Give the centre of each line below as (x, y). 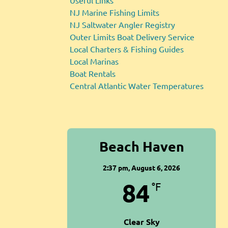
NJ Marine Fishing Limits (114, 12)
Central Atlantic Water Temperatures (136, 86)
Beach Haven (141, 146)
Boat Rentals (92, 74)
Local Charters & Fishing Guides (126, 49)
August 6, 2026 (156, 168)
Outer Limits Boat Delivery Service (132, 37)
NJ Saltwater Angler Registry (122, 25)
